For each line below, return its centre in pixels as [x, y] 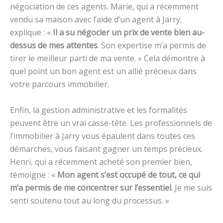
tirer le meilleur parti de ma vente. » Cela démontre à [108, 58]
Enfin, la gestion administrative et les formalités [99, 110]
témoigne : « [34, 174]
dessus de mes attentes [54, 46]
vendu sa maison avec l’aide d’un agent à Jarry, [96, 20]
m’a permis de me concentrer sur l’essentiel [91, 187]
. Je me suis [192, 187]
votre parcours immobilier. [59, 84]
